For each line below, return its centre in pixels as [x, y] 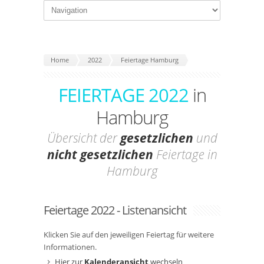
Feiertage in [185, 154]
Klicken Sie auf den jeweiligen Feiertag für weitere [129, 235]
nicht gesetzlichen [100, 154]
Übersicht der [83, 138]
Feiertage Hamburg [150, 60]
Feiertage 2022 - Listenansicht [115, 210]
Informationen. [70, 247]
